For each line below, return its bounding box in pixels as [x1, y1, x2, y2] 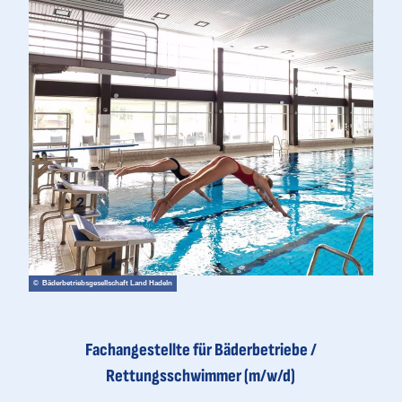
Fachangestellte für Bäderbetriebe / [84, 338, 317, 361]
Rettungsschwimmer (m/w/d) [106, 364, 296, 387]
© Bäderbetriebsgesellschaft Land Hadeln [33, 278, 172, 287]
